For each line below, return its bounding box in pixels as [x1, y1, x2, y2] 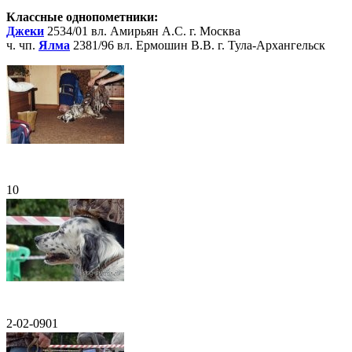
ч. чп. [6, 38, 38, 53]
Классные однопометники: [6, 10, 158, 24]
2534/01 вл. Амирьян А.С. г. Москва [44, 24, 240, 38]
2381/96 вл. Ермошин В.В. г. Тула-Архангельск [70, 38, 325, 53]
